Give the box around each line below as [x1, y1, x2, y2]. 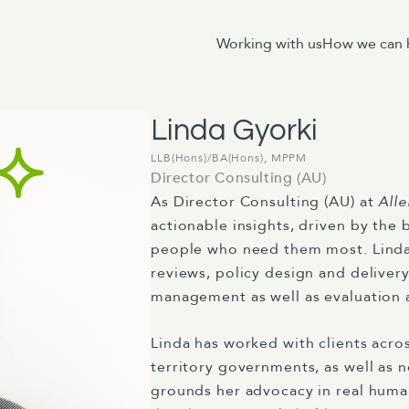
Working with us [216, 34, 322, 54]
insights [232, 215, 290, 236]
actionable [151, 215, 233, 236]
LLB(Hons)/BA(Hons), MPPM [151, 151, 308, 165]
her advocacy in [212, 381, 337, 401]
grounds [151, 381, 213, 401]
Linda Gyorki [151, 115, 318, 146]
